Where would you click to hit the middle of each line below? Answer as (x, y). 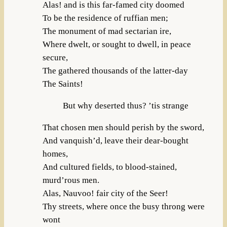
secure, (55, 57)
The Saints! (63, 84)
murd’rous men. (71, 180)
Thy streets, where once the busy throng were (123, 206)
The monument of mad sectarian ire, (107, 31)
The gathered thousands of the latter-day (115, 70)
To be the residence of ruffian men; (105, 18)
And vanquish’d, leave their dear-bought (115, 140)
